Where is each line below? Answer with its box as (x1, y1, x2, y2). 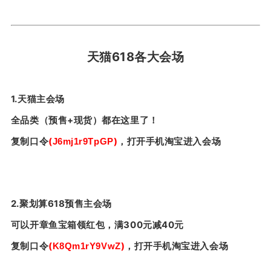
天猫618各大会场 (87, 49, 184, 64)
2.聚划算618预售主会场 (10, 197, 112, 209)
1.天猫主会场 (10, 93, 65, 105)
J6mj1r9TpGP (52, 135, 114, 146)
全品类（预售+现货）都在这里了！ (10, 114, 158, 126)
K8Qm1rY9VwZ (52, 240, 121, 251)
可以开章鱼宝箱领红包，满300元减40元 (10, 218, 184, 230)
